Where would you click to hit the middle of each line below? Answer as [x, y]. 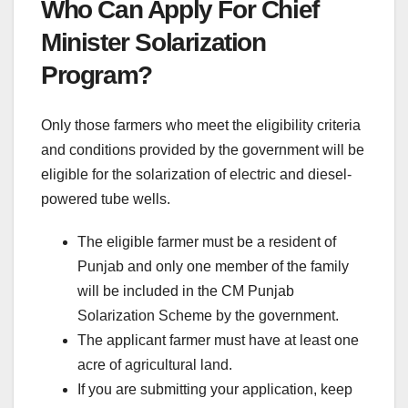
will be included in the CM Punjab [186, 291]
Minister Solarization [153, 43]
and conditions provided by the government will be [203, 149]
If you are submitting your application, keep [215, 389]
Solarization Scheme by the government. [208, 315]
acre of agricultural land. [155, 364]
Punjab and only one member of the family [213, 266]
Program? [97, 76]
